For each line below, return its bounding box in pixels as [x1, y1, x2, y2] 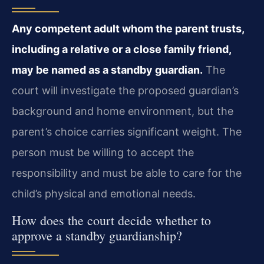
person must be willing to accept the [12, 146, 194, 159]
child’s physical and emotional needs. [12, 187, 196, 200]
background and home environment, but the [12, 105, 233, 118]
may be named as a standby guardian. [12, 64, 203, 77]
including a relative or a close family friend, [12, 43, 231, 56]
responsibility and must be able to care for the [12, 167, 242, 180]
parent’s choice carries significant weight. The [12, 126, 242, 138]
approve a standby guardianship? [12, 226, 182, 244]
